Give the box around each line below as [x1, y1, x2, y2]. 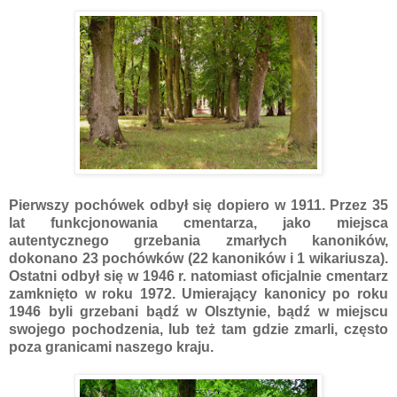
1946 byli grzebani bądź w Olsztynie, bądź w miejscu [9, 303, 388, 319]
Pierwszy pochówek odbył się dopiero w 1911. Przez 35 [9, 197, 388, 213]
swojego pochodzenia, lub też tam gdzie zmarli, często [9, 321, 388, 337]
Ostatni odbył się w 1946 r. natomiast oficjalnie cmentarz [9, 268, 388, 284]
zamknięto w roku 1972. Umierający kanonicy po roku [9, 285, 388, 301]
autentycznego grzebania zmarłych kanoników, [9, 232, 388, 248]
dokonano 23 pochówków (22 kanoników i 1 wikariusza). [9, 250, 388, 266]
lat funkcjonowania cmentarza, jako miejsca [9, 214, 388, 230]
